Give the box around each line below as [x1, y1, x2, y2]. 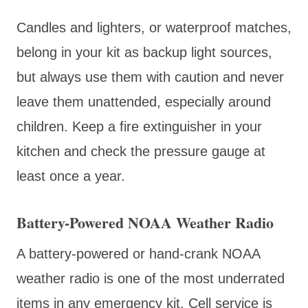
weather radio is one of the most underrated [16, 270, 285, 286]
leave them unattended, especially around [16, 93, 271, 109]
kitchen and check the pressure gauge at [16, 143, 265, 159]
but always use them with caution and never [16, 69, 284, 85]
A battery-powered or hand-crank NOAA [16, 245, 260, 261]
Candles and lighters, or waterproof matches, [16, 19, 291, 35]
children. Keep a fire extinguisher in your [16, 118, 262, 134]
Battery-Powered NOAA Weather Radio [16, 210, 274, 234]
